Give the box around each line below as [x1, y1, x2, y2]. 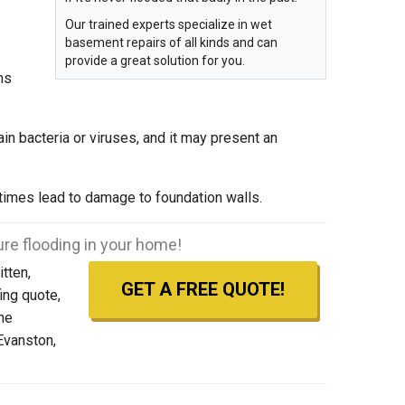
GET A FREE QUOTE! [121, 278, 285, 300]
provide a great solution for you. [65, 52, 245, 68]
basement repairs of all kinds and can [65, 34, 278, 50]
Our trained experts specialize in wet [65, 16, 272, 32]
